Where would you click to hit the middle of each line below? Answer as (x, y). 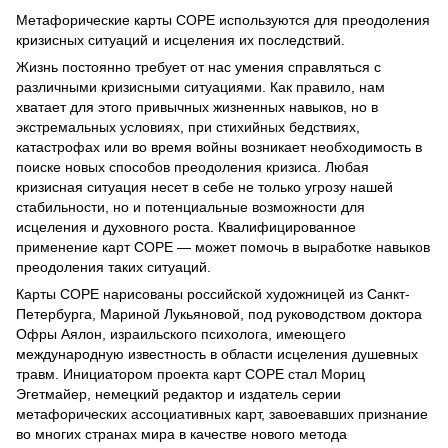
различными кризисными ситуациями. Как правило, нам (200, 86)
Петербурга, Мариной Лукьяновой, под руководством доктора (219, 313)
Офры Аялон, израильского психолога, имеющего (181, 333)
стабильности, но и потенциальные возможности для (190, 206)
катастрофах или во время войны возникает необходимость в (219, 146)
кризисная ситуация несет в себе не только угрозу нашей (204, 186)
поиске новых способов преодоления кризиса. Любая (192, 166)
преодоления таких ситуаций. (113, 266)
